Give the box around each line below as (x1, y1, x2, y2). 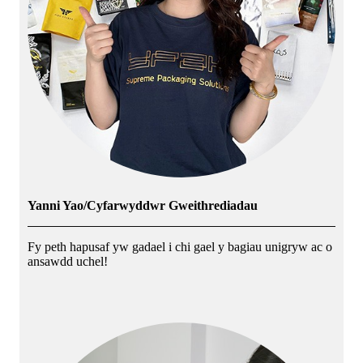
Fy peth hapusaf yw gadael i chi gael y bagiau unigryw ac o (28, 239, 332, 254)
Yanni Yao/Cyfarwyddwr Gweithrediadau (28, 198, 258, 212)
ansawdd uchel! (28, 254, 108, 268)
